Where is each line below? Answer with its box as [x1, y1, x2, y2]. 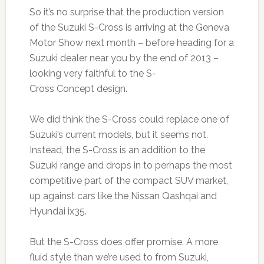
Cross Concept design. [29, 82, 127, 94]
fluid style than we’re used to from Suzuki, [29, 251, 209, 263]
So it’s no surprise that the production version [29, 6, 224, 18]
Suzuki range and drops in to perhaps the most [29, 159, 232, 171]
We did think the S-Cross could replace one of [29, 113, 229, 125]
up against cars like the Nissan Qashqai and [29, 190, 217, 202]
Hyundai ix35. [29, 205, 87, 217]
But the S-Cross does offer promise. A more [29, 236, 218, 247]
